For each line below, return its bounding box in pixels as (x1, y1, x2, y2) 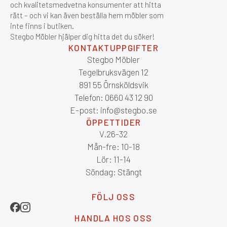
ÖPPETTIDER (86, 117, 141, 127)
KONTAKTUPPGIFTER (68, 42, 159, 53)
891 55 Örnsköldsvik (79, 79, 148, 90)
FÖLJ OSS (92, 191, 135, 202)
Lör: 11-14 (96, 154, 131, 164)
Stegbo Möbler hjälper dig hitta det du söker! (10, 31, 155, 41)
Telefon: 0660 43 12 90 (74, 92, 153, 102)
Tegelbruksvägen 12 (79, 66, 148, 77)
